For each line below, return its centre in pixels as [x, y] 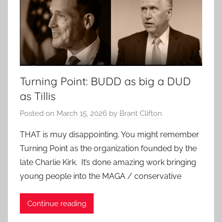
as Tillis [38, 96]
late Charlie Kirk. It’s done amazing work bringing [108, 163]
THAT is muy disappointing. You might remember [110, 135]
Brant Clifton [141, 114]
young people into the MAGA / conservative [101, 176]
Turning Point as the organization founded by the [108, 149]
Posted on [38, 114]
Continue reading [57, 203]
